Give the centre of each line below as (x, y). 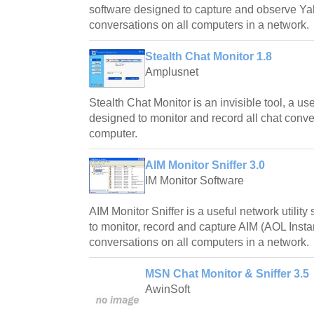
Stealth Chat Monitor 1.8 (209, 57)
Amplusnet (172, 72)
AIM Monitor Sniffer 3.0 (205, 165)
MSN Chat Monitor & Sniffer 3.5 (227, 274)
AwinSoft (168, 289)
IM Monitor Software (194, 181)
